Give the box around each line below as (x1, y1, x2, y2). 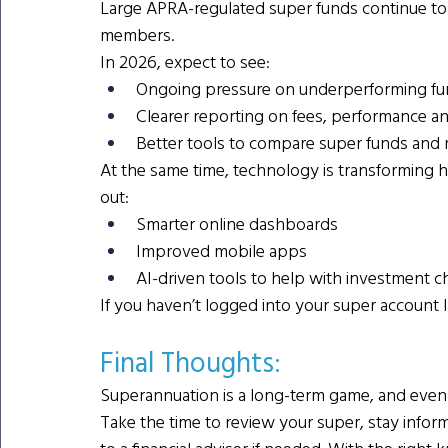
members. (100, 22, 174, 48)
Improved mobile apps (136, 238, 307, 264)
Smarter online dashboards (136, 211, 338, 237)
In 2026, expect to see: (100, 49, 270, 75)
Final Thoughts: (100, 343, 288, 383)
